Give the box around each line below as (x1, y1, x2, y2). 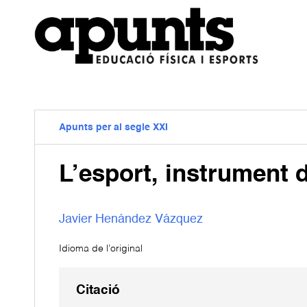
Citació (76, 284, 120, 297)
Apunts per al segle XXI (59, 123, 168, 132)
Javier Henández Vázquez (59, 212, 203, 225)
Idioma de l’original (59, 244, 143, 254)
